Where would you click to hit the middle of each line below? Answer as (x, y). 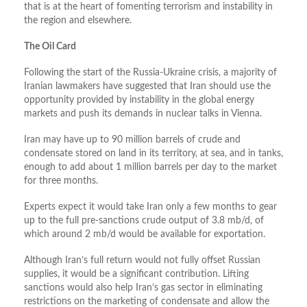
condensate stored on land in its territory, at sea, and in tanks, (153, 154)
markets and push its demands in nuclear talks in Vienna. (143, 114)
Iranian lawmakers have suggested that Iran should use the (147, 87)
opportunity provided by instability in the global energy (139, 100)
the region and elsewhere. (78, 21)
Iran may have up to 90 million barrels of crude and (132, 140)
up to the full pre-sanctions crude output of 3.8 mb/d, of (144, 221)
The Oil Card (50, 47)
